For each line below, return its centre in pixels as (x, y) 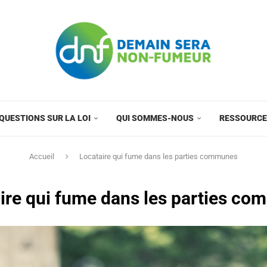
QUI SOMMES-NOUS (155, 118)
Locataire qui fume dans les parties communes (159, 156)
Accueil (42, 156)
